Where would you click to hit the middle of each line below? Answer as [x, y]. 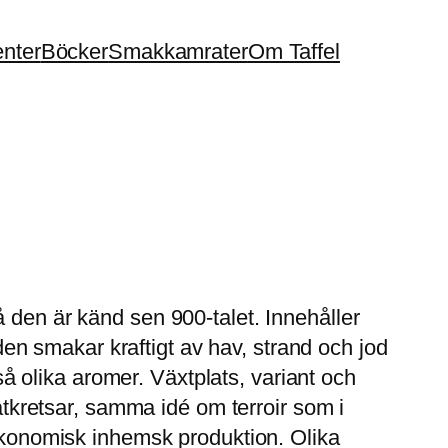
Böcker [74, 51]
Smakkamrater [178, 51]
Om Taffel [293, 51]
